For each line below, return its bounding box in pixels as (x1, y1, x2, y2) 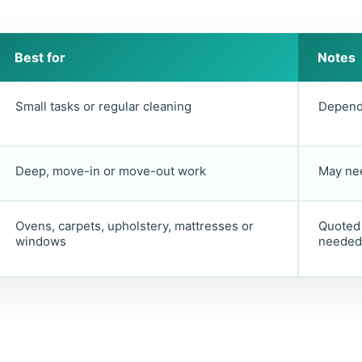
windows (15, 233, 66, 249)
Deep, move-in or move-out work (15, 162, 206, 179)
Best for (15, 48, 65, 65)
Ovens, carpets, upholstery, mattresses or (15, 217, 254, 234)
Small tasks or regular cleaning (15, 98, 192, 114)
